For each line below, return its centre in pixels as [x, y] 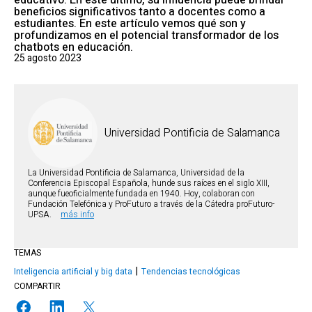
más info [77, 214]
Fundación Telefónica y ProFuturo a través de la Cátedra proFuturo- [151, 204]
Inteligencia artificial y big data [73, 272]
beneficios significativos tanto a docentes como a [140, 12]
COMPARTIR [37, 286]
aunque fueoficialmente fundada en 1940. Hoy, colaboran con [141, 194]
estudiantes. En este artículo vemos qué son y [130, 24]
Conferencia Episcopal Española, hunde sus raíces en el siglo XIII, [149, 183]
